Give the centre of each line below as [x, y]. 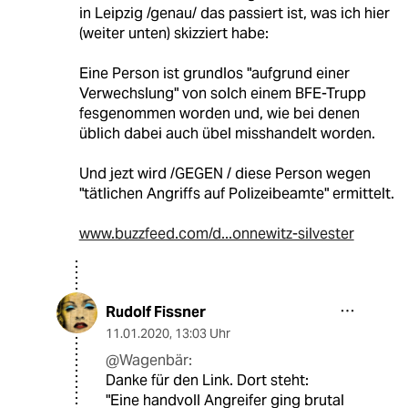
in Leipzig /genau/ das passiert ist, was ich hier [234, 14]
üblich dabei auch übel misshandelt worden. [227, 134]
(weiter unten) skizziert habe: [173, 34]
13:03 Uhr [203, 334]
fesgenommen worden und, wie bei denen [219, 114]
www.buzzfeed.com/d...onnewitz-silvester [216, 234]
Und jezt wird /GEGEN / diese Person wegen [224, 174]
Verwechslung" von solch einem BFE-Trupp [222, 94]
